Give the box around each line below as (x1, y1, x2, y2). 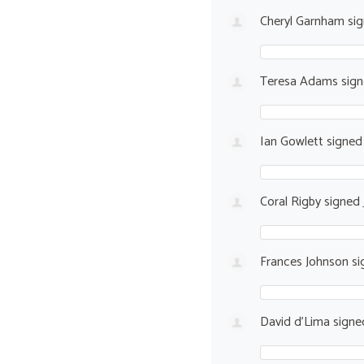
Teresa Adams (259, 70, 338, 93)
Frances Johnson (259, 250, 349, 273)
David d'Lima (259, 310, 330, 333)
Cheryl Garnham (259, 10, 344, 32)
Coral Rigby (259, 190, 321, 213)
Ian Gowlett (259, 130, 323, 153)
